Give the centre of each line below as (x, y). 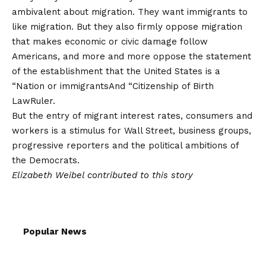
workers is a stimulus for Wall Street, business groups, (132, 130)
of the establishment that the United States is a (116, 71)
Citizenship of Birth (173, 86)
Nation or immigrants (62, 86)
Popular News (55, 231)
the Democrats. (46, 160)
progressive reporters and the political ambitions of (125, 145)
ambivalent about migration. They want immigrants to (130, 12)
